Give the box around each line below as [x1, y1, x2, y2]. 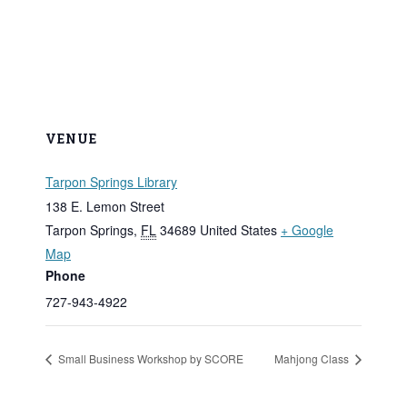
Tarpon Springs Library [45, 172, 177, 191]
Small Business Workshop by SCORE [55, 350, 243, 366]
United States [200, 220, 277, 239]
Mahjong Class [274, 350, 352, 366]
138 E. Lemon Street [45, 196, 164, 215]
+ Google [281, 220, 333, 239]
